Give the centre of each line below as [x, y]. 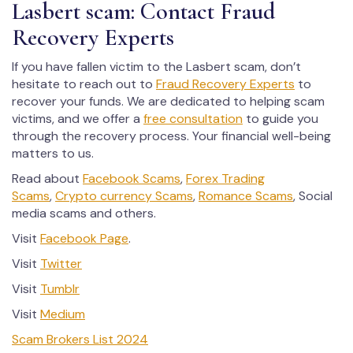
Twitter [61, 263]
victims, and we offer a [78, 118]
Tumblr [60, 288]
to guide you [281, 118]
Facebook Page [84, 238]
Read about [47, 178]
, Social [313, 195]
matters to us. [53, 153]
